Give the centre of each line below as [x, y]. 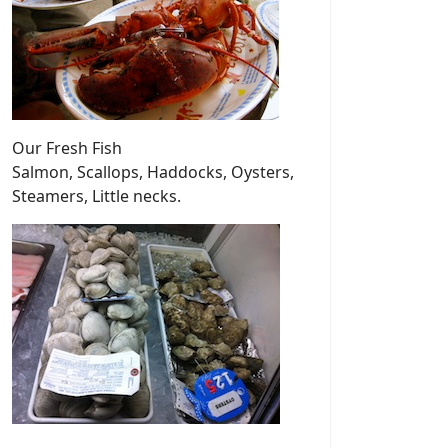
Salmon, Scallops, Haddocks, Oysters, [153, 172]
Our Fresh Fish [67, 148]
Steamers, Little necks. [96, 196]
